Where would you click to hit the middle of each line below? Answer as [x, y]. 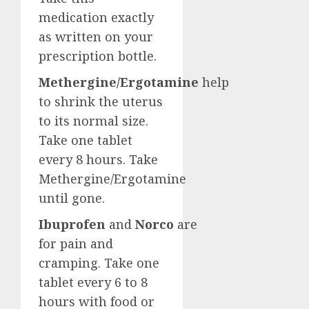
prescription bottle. [101, 56]
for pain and [76, 243]
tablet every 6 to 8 [93, 282]
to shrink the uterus [101, 101]
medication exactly [96, 17]
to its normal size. [93, 120]
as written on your [96, 36]
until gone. [72, 198]
